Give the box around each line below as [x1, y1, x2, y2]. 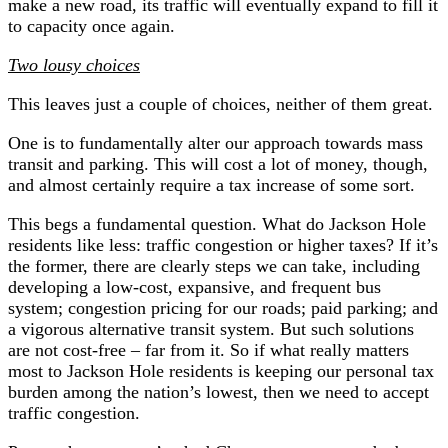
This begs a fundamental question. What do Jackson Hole [8, 213, 426, 234]
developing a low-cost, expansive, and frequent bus [8, 276, 381, 297]
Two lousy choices [8, 54, 140, 75]
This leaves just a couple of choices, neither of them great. [8, 93, 433, 114]
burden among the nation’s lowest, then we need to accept [8, 381, 429, 402]
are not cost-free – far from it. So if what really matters [8, 339, 409, 360]
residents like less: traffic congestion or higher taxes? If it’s [8, 234, 438, 255]
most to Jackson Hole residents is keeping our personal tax [8, 360, 434, 381]
